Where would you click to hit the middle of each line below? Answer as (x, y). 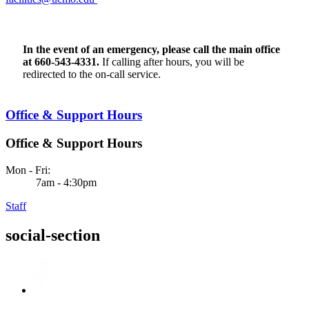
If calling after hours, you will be (172, 61)
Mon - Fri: (28, 170)
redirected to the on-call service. (92, 74)
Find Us (23, 11)
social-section (53, 235)
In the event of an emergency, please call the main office (151, 49)
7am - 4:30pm (65, 182)
